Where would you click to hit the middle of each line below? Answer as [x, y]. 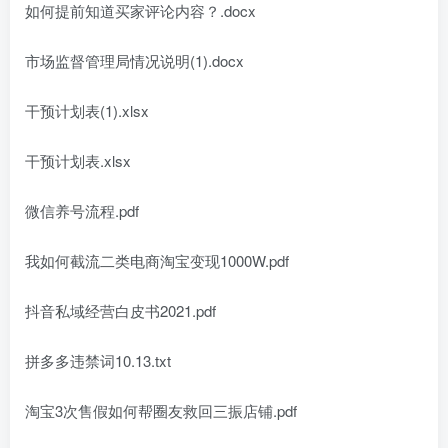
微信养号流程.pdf [82, 210]
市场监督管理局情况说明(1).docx [134, 60]
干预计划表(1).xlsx [87, 110]
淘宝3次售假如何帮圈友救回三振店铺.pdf [161, 410]
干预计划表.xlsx [78, 160]
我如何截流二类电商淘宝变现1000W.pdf [157, 260]
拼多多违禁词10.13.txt [98, 360]
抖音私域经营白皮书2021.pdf [120, 310]
